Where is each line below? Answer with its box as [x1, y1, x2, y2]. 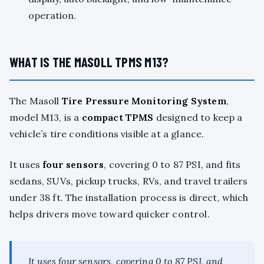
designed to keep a [153, 111, 243, 124]
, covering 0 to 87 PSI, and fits [104, 159, 241, 171]
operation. [28, 9, 76, 22]
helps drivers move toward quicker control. [9, 208, 210, 220]
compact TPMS [81, 111, 154, 124]
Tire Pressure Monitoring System [61, 95, 226, 107]
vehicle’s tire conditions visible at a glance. [9, 128, 204, 140]
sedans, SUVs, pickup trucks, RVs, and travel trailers [9, 175, 248, 187]
